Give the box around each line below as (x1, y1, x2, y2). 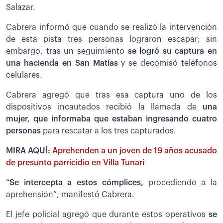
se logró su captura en (127, 47, 217, 56)
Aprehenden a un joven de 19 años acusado (52, 147, 217, 155)
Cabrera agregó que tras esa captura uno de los (6, 91, 217, 100)
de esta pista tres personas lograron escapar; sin (6, 35, 217, 44)
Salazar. (6, 3, 35, 12)
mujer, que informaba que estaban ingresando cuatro (6, 115, 217, 123)
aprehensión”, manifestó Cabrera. (6, 191, 134, 199)
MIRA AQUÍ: (6, 147, 52, 155)
